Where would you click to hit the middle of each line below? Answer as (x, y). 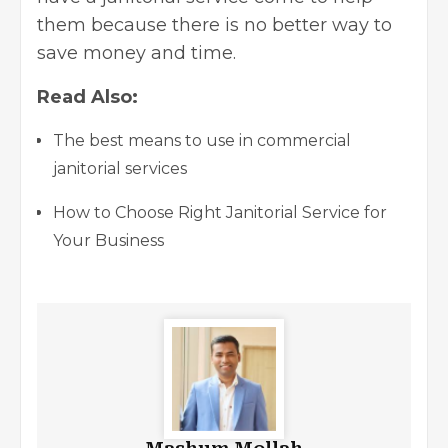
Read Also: (87, 96)
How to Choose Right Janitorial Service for (220, 212)
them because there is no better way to (214, 24)
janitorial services (120, 168)
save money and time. (136, 52)
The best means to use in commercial (202, 140)
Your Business (108, 240)
